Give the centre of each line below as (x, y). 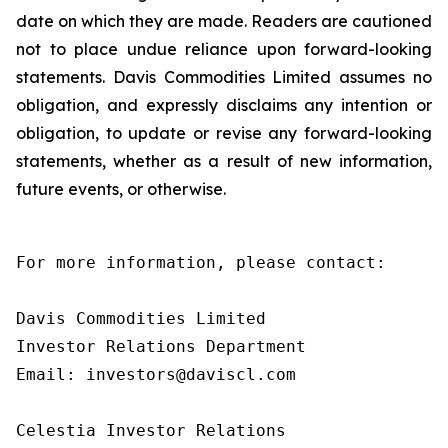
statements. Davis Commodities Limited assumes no (224, 77)
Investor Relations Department (161, 346)
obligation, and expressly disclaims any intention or (224, 105)
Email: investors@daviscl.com (156, 374)
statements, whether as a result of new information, (224, 161)
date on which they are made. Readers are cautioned (224, 21)
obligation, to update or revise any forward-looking (224, 133)
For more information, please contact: (201, 262)
